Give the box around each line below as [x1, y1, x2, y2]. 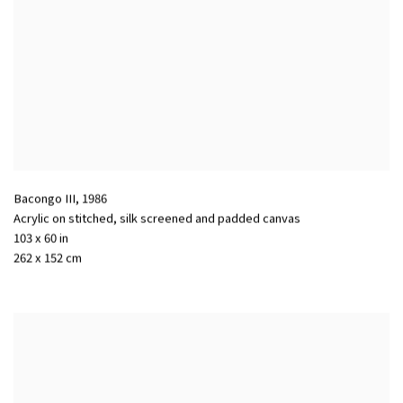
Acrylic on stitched [13, 209, 113, 227]
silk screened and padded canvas [120, 209, 300, 227]
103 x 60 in [13, 228, 68, 246]
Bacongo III [13, 189, 76, 207]
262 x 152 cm [13, 248, 82, 266]
